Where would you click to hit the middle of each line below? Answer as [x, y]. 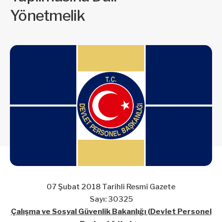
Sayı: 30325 [111, 199]
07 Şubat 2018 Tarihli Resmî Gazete [111, 187]
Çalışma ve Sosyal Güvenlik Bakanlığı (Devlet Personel [111, 212]
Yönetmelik [47, 15]
